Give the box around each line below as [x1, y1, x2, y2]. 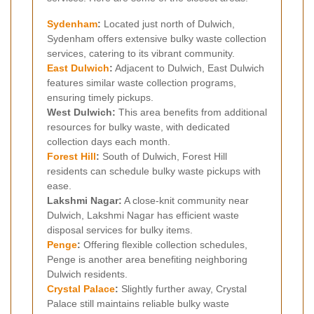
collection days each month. [47, 135, 170, 147]
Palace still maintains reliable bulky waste [47, 297, 229, 309]
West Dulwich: [47, 106, 116, 118]
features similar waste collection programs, [47, 76, 236, 88]
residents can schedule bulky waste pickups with [47, 165, 261, 177]
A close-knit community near [122, 194, 249, 206]
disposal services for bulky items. [47, 224, 193, 235]
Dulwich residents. [47, 268, 128, 280]
